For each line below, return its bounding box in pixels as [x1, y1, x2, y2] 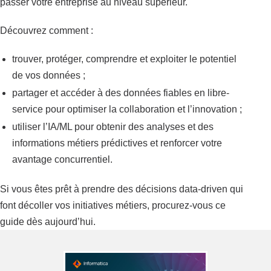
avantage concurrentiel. [12, 154, 113, 165]
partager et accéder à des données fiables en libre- [12, 87, 229, 98]
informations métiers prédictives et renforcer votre [12, 137, 222, 148]
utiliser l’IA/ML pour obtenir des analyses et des [12, 121, 214, 132]
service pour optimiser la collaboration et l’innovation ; [12, 103, 242, 114]
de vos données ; [12, 70, 85, 80]
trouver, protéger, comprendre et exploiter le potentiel [12, 53, 237, 64]
